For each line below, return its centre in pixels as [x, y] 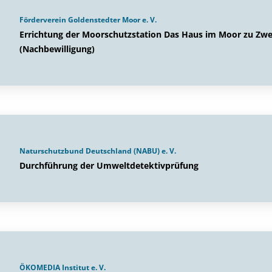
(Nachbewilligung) [57, 49]
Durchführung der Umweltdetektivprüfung [109, 165]
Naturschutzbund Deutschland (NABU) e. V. [98, 151]
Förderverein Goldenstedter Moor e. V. [88, 20]
